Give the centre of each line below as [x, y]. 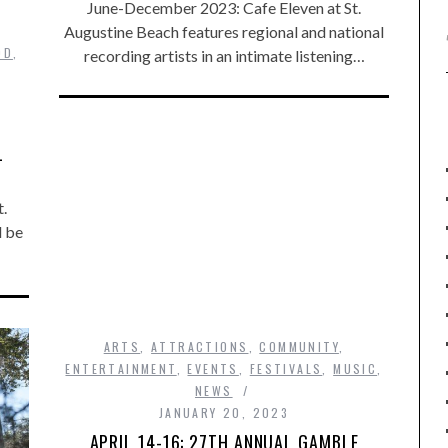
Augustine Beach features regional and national [224, 31]
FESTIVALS [286, 368]
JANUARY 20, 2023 [224, 412]
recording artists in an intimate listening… [224, 55]
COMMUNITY [299, 346]
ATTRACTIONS [200, 346]
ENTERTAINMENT [121, 368]
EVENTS [213, 368]
